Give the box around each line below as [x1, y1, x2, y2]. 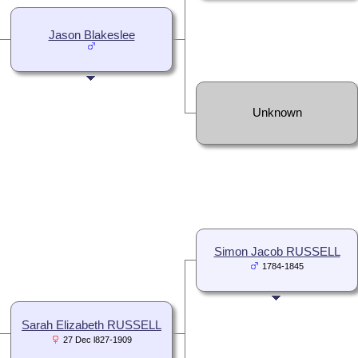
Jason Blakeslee [48, 28, 135, 42]
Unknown [252, 105, 302, 119]
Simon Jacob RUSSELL [213, 245, 340, 258]
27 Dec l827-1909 [63, 334, 132, 344]
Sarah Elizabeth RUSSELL [22, 318, 161, 332]
